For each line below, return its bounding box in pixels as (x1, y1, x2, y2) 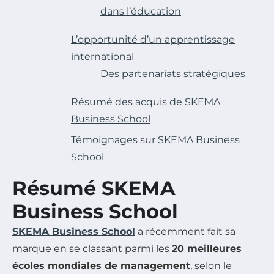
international (71, 50, 134, 62)
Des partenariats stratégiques (100, 67, 245, 80)
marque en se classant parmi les (12, 242, 172, 254)
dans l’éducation (100, 5, 181, 17)
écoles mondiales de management (12, 259, 190, 272)
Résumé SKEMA (12, 176, 176, 200)
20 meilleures (172, 242, 242, 254)
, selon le (190, 259, 232, 272)
